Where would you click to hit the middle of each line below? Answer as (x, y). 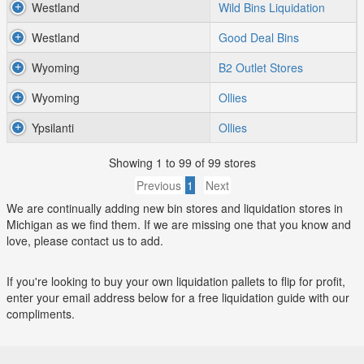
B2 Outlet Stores (261, 67)
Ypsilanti (53, 128)
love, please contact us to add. (84, 240)
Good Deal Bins (259, 37)
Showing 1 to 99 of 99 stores (182, 162)
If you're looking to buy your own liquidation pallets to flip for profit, (175, 281)
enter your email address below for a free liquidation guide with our (178, 297)
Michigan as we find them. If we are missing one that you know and (178, 224)
